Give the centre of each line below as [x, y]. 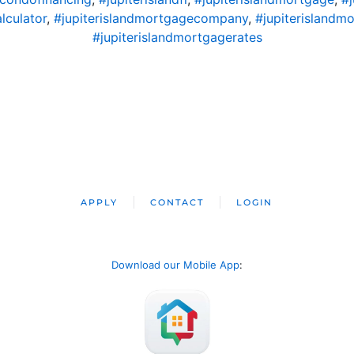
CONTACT [177, 202]
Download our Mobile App [175, 264]
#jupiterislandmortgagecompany [151, 18]
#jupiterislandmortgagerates [177, 37]
